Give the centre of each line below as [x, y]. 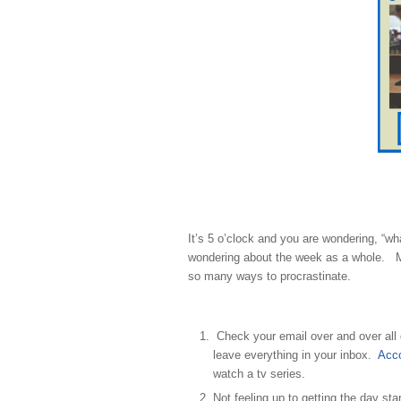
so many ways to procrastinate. [269, 277]
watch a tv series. [259, 374]
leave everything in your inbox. [295, 355]
